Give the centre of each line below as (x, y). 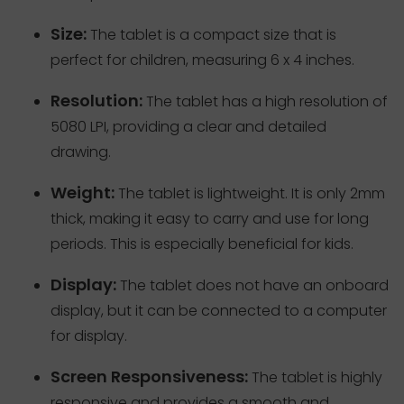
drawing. (81, 151)
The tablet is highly (315, 377)
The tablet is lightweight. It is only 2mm (250, 193)
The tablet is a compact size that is (211, 34)
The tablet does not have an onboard (252, 285)
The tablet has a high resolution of (265, 101)
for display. (89, 335)
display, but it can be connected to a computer (219, 310)
